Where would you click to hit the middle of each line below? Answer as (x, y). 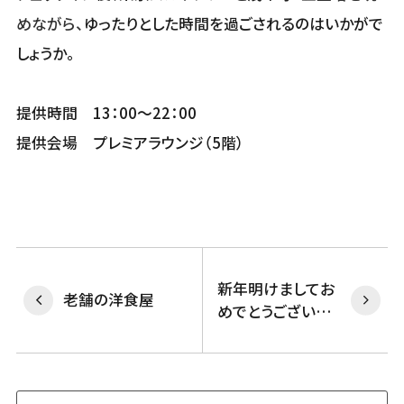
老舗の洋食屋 (109, 300)
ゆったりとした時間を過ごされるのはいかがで (233, 24)
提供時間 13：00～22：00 (106, 113)
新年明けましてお (275, 288)
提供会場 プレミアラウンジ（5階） (138, 143)
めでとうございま (273, 311)
